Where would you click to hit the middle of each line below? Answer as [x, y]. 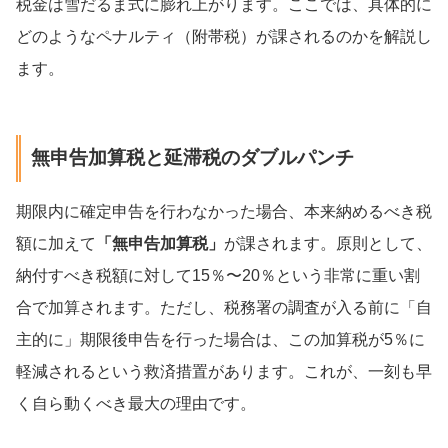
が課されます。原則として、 [328, 243]
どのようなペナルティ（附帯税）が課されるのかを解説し [224, 36]
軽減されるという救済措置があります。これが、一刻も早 [224, 371]
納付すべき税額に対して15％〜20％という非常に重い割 [218, 275]
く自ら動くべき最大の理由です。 [136, 403]
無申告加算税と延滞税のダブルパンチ [192, 158]
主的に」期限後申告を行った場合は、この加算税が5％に [220, 339]
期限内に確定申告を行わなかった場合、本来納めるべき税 [224, 211]
